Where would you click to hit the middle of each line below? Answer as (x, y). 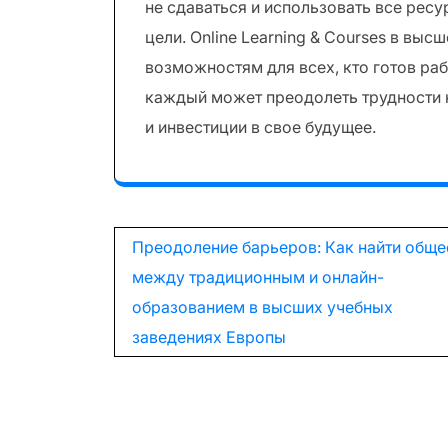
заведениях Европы (209, 337)
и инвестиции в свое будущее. (260, 127)
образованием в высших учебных (262, 307)
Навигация (207, 244)
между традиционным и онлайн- (258, 277)
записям (186, 320)
